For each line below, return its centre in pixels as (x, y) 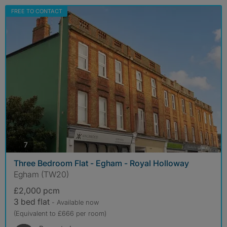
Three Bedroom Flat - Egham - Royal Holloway (101, 163)
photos (39, 144)
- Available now (75, 202)
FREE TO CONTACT (37, 11)
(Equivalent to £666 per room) (60, 213)
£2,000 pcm (37, 190)
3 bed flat (33, 201)
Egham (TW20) (41, 174)
